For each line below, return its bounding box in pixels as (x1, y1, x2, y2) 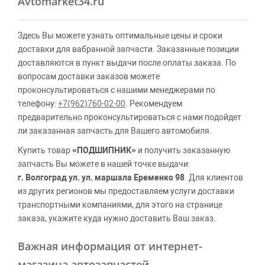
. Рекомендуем (125, 99, 182, 108)
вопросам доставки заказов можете (18, 72, 160, 81)
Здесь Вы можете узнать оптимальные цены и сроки (18, 31, 222, 40)
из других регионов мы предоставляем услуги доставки (18, 186, 234, 196)
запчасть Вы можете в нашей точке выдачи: (18, 159, 190, 169)
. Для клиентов (185, 173, 243, 182)
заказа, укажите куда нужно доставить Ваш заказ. (18, 214, 216, 223)
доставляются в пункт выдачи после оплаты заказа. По (18, 58, 236, 67)
